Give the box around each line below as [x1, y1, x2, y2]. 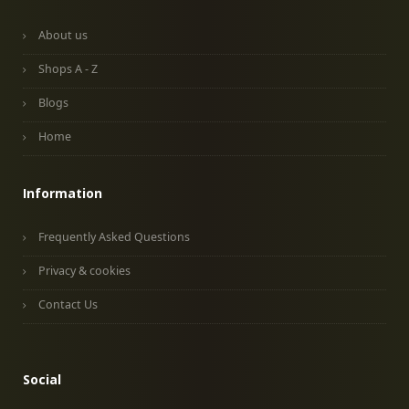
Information [23, 184, 102, 202]
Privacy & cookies [38, 263, 131, 278]
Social [23, 371, 61, 388]
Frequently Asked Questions [38, 229, 190, 245]
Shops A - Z [38, 61, 98, 77]
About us [38, 27, 88, 43]
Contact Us [38, 297, 98, 312]
